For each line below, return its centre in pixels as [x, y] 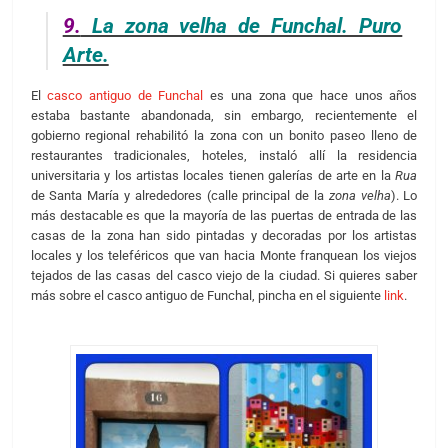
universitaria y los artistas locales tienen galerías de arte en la [213, 175]
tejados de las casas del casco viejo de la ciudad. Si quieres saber [224, 275]
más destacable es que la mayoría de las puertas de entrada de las [224, 215]
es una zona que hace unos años [310, 95]
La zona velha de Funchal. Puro [241, 26]
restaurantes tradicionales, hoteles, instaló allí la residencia [224, 155]
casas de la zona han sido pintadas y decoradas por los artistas [224, 235]
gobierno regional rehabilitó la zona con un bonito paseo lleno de [224, 135]
